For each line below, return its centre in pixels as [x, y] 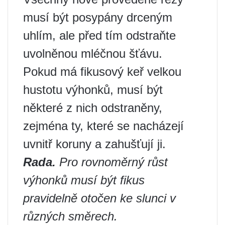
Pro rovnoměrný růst [114, 162]
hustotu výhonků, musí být [93, 89]
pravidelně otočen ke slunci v [99, 198]
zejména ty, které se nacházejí [103, 126]
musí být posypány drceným [98, 17]
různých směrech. [70, 216]
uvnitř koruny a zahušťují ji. [94, 144]
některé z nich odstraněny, [93, 107]
